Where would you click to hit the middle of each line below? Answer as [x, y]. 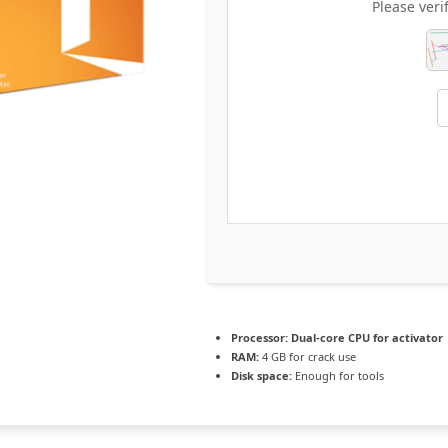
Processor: [259, 337]
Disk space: [261, 375]
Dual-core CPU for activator [365, 337]
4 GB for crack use [307, 356]
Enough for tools [338, 375]
